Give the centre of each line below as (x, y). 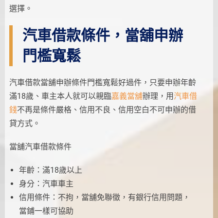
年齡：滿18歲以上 (50, 170)
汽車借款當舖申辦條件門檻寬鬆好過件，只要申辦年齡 (102, 82)
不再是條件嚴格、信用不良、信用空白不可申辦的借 (106, 109)
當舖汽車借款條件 (40, 146)
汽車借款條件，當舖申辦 (102, 35)
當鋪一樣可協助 (46, 211)
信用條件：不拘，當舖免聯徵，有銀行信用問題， (104, 197)
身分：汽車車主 (46, 183)
